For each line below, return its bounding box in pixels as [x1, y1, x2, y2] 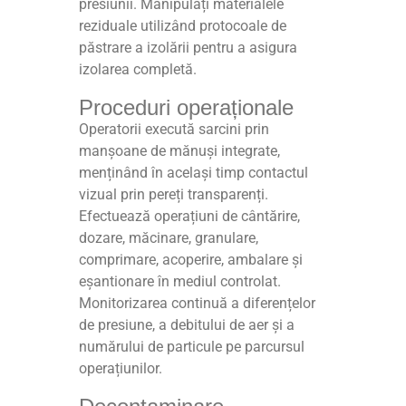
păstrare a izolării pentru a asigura [79, 39, 298, 57]
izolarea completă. [79, 61, 198, 79]
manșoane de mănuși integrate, [79, 142, 281, 160]
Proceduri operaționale [79, 95, 295, 121]
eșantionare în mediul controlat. [79, 273, 282, 291]
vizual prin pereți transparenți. [79, 186, 269, 204]
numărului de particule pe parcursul [79, 338, 305, 356]
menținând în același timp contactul [79, 164, 309, 182]
